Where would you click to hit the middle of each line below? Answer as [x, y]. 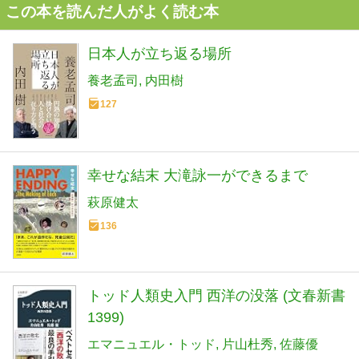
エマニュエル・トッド [151, 345]
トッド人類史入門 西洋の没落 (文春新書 [216, 296]
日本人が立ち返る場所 [159, 53]
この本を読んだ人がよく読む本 [112, 11]
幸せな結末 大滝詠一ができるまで [198, 175]
